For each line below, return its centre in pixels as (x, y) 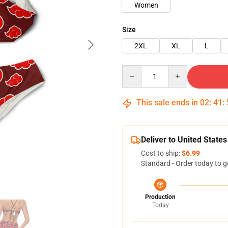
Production (160, 197)
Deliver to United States (184, 140)
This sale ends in (167, 103)
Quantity (136, 70)
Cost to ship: (161, 153)
